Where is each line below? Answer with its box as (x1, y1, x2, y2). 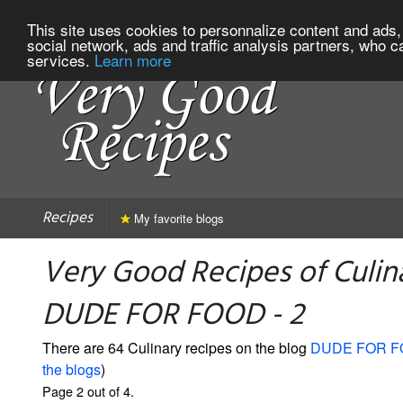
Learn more (94, 48, 171, 71)
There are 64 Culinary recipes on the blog (42, 336, 310, 358)
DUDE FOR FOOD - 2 (42, 291, 304, 341)
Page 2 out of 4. (42, 381, 134, 400)
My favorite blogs (130, 209, 224, 227)
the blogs (42, 358, 101, 380)
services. (27, 48, 94, 71)
